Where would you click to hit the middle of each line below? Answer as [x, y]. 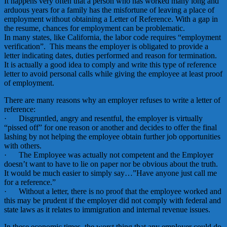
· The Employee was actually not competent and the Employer [109, 155]
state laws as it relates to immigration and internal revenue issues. [107, 209]
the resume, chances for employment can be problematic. [94, 28]
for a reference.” [31, 182]
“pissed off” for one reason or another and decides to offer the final [110, 127]
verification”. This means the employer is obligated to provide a [106, 46]
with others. [23, 145]
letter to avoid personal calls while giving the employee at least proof [113, 73]
